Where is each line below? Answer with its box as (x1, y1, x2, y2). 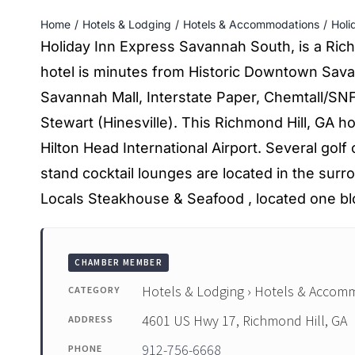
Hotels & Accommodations (182, 17, 319, 31)
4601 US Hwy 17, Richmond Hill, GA (141, 311, 347, 330)
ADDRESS (67, 312, 113, 325)
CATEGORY (67, 283, 120, 296)
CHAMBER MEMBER (74, 257, 163, 268)
